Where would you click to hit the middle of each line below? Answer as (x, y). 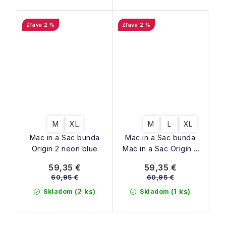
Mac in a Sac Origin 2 (160, 148)
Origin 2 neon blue (65, 148)
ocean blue (160, 159)
